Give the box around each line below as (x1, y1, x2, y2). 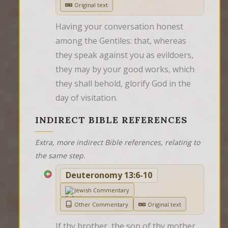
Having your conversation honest (55, 21, 183, 33)
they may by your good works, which (55, 64, 194, 75)
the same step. (35, 151, 85, 161)
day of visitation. (55, 92, 118, 104)
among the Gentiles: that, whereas (55, 35, 186, 47)
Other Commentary (74, 200, 128, 208)
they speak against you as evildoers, (55, 49, 193, 61)
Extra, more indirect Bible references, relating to (35, 137, 200, 148)
